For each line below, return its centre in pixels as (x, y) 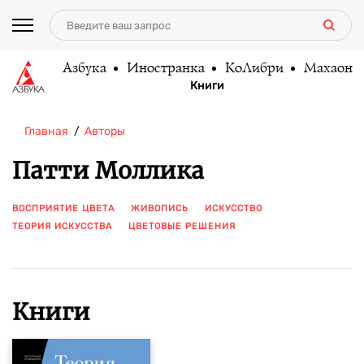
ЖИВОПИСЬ (160, 208)
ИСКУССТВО (234, 208)
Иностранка (165, 68)
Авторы (105, 131)
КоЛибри (253, 68)
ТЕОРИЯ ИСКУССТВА (62, 226)
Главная (46, 131)
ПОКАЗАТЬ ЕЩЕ (51, 249)
